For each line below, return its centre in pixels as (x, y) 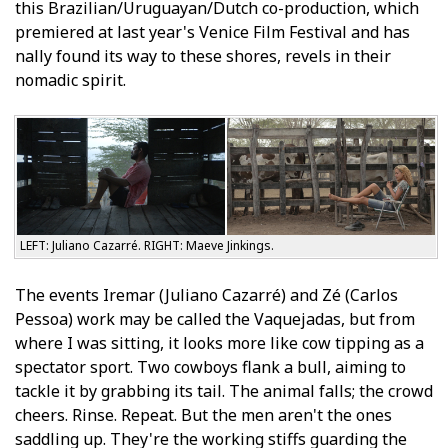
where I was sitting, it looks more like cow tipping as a (219, 342)
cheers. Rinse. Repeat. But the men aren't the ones (203, 414)
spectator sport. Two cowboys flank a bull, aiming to (210, 366)
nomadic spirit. (70, 79)
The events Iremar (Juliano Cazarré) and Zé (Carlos (206, 294)
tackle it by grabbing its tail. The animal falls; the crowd (224, 390)
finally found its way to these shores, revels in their (203, 55)
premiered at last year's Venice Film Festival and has (212, 31)
